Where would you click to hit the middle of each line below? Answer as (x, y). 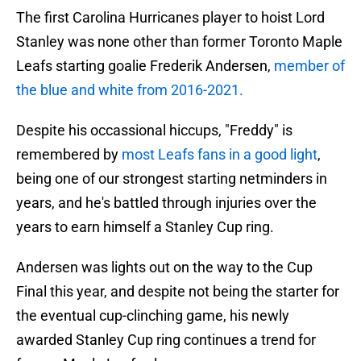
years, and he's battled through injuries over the (166, 203)
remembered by (69, 155)
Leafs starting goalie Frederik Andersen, (145, 66)
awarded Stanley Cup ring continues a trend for (166, 340)
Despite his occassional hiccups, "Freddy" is (154, 131)
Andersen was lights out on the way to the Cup (164, 268)
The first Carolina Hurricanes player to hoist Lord (170, 18)
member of (309, 66)
